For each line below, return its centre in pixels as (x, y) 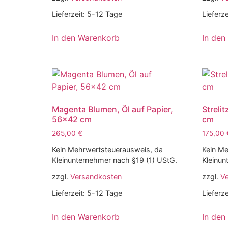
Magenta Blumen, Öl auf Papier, (112, 110)
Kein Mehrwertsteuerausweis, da (107, 150)
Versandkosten (96, 177)
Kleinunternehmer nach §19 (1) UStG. (115, 160)
